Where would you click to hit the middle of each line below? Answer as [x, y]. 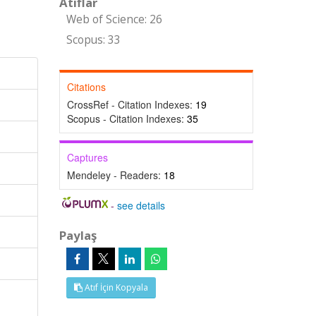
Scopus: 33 [93, 40]
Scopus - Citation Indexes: [127, 119]
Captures [87, 157]
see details [141, 205]
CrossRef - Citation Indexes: [131, 104]
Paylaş [78, 235]
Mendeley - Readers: [115, 175]
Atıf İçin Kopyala [115, 287]
